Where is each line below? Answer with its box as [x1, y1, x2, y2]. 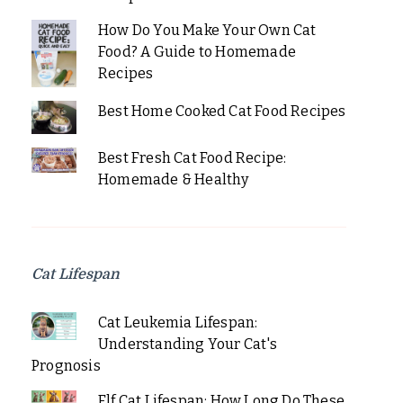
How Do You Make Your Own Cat [97, 21, 317, 39]
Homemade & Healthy [97, 171, 249, 189]
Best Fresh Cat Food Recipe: [97, 149, 287, 167]
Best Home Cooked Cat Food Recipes [97, 102, 346, 120]
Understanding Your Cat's [97, 336, 277, 354]
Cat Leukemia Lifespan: [97, 314, 258, 332]
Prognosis [31, 357, 101, 375]
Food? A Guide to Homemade [97, 42, 296, 60]
